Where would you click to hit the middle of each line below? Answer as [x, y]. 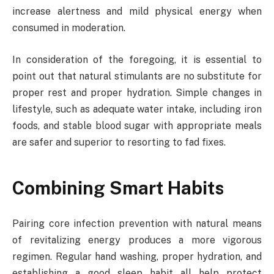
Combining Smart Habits [118, 188]
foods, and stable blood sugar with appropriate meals [137, 125]
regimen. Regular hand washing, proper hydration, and [137, 256]
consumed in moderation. [69, 28]
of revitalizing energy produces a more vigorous [137, 240]
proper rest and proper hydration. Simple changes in [137, 92]
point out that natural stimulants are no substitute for [137, 76]
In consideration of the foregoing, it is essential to [137, 59]
